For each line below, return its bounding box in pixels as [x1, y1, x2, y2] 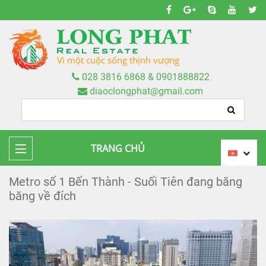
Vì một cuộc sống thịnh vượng [57, 54, 179, 66]
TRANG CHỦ [90, 142, 145, 155]
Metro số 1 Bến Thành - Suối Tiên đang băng [9, 175, 242, 189]
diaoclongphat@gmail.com [87, 85, 203, 97]
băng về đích [9, 189, 76, 203]
